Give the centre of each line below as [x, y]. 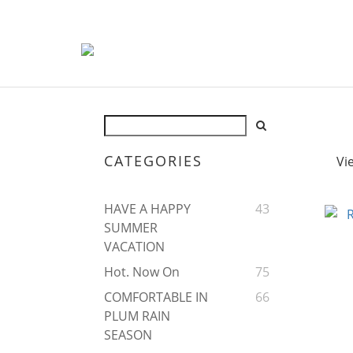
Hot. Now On [142, 272]
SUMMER [131, 228]
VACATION [134, 247]
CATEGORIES [153, 161]
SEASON [128, 335]
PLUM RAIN [137, 316]
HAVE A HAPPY [147, 209]
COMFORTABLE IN [156, 297]
